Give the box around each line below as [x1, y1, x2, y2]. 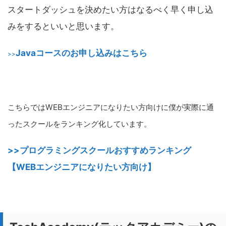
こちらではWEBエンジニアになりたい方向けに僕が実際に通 [8, 102, 214, 112]
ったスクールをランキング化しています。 [8, 119, 151, 129]
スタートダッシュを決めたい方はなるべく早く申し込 [8, 5, 213, 15]
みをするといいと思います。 [8, 21, 119, 32]
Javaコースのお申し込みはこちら [16, 48, 147, 59]
